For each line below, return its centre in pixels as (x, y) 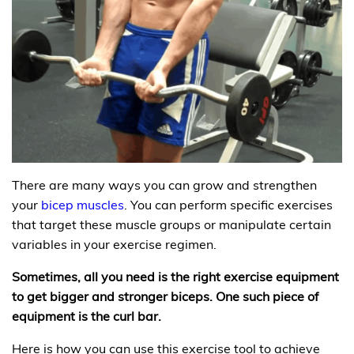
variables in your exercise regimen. (114, 244)
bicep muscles (83, 204)
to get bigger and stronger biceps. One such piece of (165, 296)
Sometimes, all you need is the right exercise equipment (175, 276)
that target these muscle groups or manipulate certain (171, 224)
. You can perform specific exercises (228, 204)
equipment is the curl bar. (87, 316)
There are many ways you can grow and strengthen (164, 185)
